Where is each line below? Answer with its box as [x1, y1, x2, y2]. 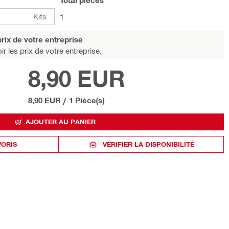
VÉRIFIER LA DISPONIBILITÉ [103, 140, 195, 148]
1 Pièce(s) [68, 96, 104, 105]
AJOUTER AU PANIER [26, 118, 96, 126]
